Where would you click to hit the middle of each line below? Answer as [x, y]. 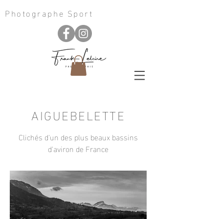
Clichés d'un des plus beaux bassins [78, 137]
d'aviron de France [78, 148]
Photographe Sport [49, 12]
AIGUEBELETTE [78, 114]
